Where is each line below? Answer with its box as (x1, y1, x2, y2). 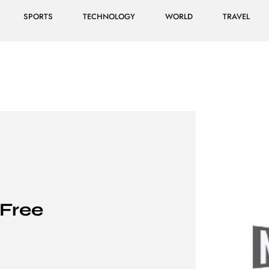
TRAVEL (222, 11, 250, 22)
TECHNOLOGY (82, 11, 135, 22)
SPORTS (23, 11, 53, 22)
